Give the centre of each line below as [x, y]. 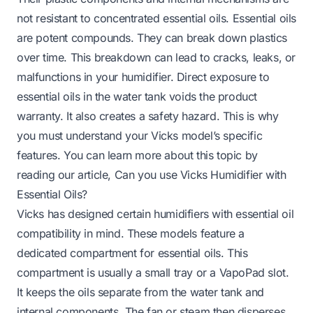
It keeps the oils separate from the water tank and [141, 292]
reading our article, [66, 174]
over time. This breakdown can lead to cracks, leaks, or [156, 57]
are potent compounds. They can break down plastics [152, 37]
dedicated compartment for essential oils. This [132, 253]
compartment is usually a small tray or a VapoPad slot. [153, 272]
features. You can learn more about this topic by [137, 155]
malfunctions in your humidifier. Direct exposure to [143, 77]
